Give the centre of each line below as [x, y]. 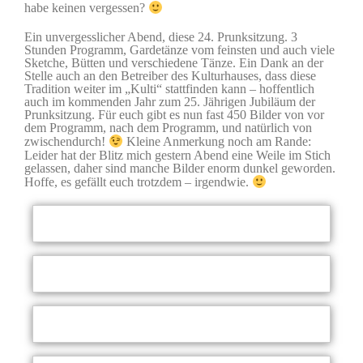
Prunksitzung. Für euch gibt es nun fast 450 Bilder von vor [174, 115]
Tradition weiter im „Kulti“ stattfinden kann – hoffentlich [169, 89]
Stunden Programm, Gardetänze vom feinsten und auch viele [179, 50]
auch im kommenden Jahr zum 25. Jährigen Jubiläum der [170, 102]
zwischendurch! [66, 142]
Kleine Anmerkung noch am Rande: [218, 142]
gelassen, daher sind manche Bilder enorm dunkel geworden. [180, 168]
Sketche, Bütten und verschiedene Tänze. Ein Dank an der [174, 63]
